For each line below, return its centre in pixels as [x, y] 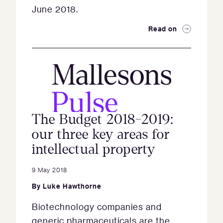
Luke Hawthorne [72, 186]
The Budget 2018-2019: [103, 119]
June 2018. [55, 9]
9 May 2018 [50, 169]
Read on [163, 29]
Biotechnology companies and [97, 207]
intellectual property [94, 149]
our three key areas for [101, 134]
